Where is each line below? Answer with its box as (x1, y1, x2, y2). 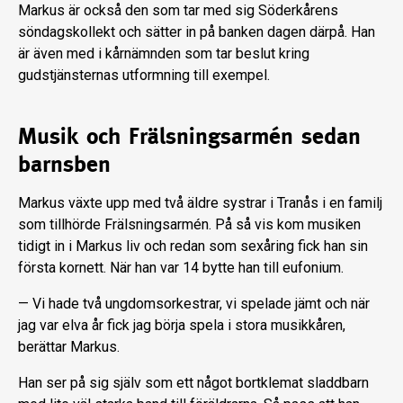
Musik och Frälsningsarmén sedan (18, 121, 361, 149)
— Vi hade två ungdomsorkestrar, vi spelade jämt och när (18, 294, 370, 312)
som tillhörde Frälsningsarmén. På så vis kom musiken (18, 215, 361, 233)
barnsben (18, 149, 111, 177)
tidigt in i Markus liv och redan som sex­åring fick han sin (18, 237, 368, 255)
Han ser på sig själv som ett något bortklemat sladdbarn (18, 373, 369, 391)
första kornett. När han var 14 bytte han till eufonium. (18, 258, 344, 276)
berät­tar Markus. (18, 337, 120, 355)
